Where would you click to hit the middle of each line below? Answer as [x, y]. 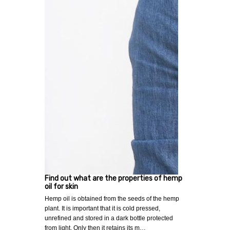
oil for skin [61, 187]
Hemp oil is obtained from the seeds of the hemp [112, 199]
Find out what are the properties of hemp [113, 179]
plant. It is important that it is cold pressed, [102, 209]
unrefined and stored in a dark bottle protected [109, 218]
